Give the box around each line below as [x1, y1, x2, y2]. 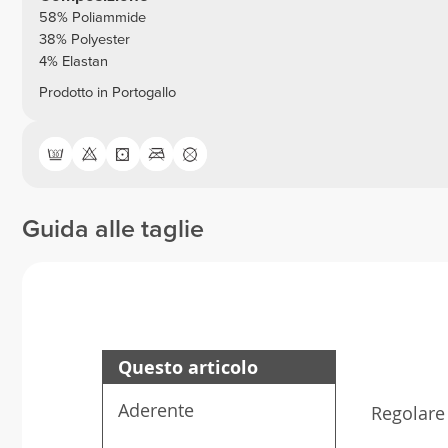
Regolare [371, 400, 445, 425]
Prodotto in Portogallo [38, 83, 176, 101]
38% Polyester [38, 31, 130, 49]
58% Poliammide [38, 9, 146, 27]
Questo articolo [118, 354, 258, 380]
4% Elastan [38, 53, 108, 71]
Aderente [118, 397, 194, 422]
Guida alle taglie [22, 214, 204, 245]
